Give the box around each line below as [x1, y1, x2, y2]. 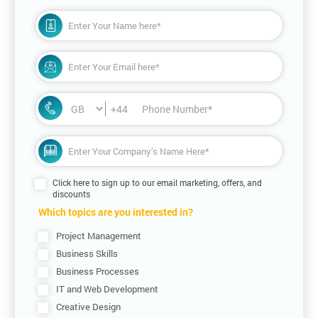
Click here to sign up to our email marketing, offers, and [52, 177, 262, 189]
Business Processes [55, 264, 139, 278]
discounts [52, 188, 90, 200]
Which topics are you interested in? [38, 204, 193, 219]
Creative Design [55, 300, 121, 313]
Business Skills [55, 246, 118, 260]
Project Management [55, 229, 141, 242]
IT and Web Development [55, 282, 158, 295]
